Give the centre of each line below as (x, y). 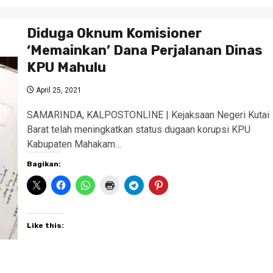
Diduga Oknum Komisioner (114, 33)
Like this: (45, 225)
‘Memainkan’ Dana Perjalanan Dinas (144, 50)
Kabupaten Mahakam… (74, 144)
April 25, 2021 (58, 90)
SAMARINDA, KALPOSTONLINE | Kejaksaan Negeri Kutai (148, 115)
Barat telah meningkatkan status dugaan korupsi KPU (138, 129)
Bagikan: (44, 164)
